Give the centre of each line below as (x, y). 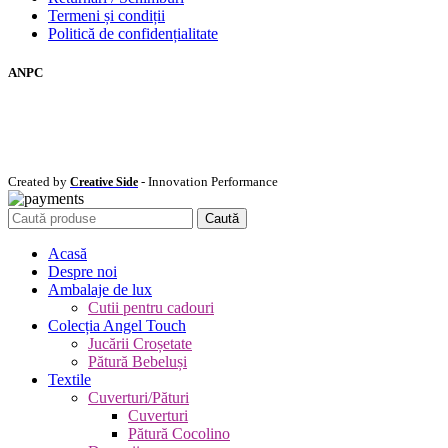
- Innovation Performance (208, 181)
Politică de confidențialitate (133, 34)
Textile (69, 379)
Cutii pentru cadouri (151, 307)
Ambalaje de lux (100, 289)
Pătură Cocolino (179, 433)
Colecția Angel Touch (117, 325)
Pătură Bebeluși (137, 361)
